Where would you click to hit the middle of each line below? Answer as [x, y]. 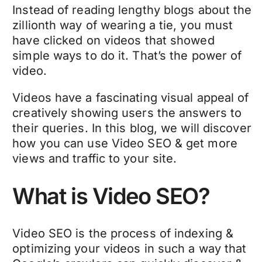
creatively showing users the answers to [127, 113]
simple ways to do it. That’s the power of [127, 56]
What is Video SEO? [111, 196]
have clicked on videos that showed [113, 41]
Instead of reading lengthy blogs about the [132, 10]
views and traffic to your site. [96, 159]
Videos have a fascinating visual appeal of [131, 98]
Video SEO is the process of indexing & [123, 234]
